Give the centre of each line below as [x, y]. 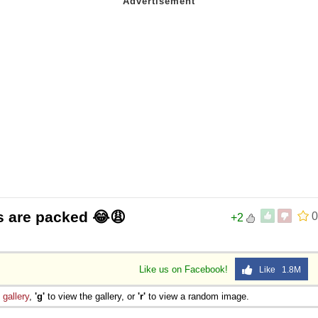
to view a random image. [197, 296]
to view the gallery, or [91, 296]
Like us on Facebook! [185, 269]
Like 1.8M [277, 269]
